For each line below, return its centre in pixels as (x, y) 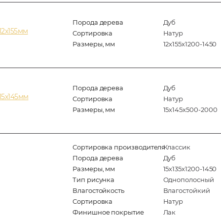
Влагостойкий (186, 190)
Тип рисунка (94, 179)
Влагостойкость (99, 190)
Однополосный (188, 179)
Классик (177, 147)
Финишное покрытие (108, 212)
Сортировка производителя (119, 147)
